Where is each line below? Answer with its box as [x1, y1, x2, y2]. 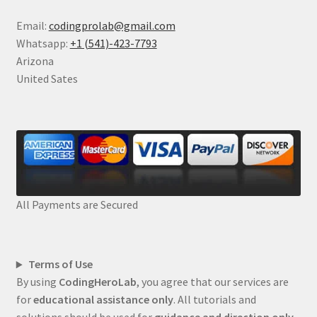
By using [16, 275, 59, 289]
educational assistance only [33, 292, 173, 307]
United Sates [16, 71, 78, 86]
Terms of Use [28, 257, 93, 272]
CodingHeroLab [58, 275, 137, 289]
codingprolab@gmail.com [48, 18, 175, 33]
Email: [16, 18, 49, 33]
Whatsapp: [16, 36, 70, 51]
